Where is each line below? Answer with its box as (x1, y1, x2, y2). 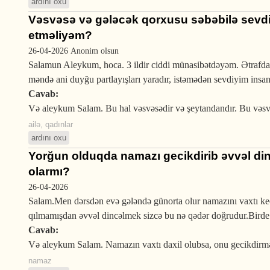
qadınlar (45, 120, 73, 129)
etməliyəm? (28, 29, 92, 42)
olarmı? (28, 165, 70, 178)
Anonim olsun (71, 46, 119, 55)
